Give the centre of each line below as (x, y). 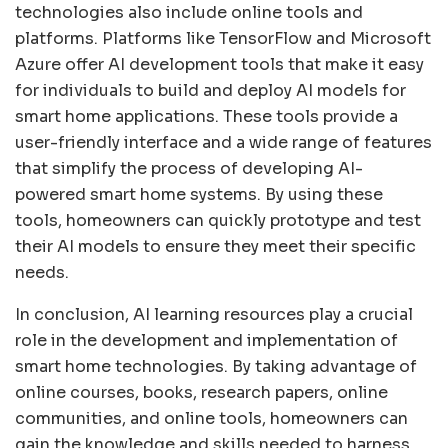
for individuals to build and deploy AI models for (210, 91)
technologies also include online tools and (189, 13)
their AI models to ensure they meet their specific (215, 247)
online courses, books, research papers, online (201, 393)
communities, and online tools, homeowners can (211, 419)
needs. (42, 273)
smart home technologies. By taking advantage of (216, 367)
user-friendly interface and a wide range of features (223, 143)
